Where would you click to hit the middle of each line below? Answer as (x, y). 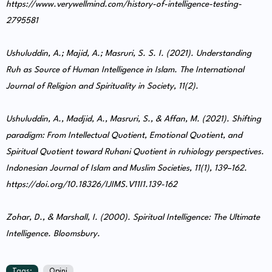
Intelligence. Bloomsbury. (53, 234)
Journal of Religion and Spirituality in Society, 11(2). (102, 87)
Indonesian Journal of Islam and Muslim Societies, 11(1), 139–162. (127, 168)
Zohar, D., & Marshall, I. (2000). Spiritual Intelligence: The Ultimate (133, 218)
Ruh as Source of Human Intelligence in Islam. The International (125, 70)
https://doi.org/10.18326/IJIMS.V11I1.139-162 (92, 185)
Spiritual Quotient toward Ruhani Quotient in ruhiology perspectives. (135, 152)
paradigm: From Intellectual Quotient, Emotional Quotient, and (124, 136)
